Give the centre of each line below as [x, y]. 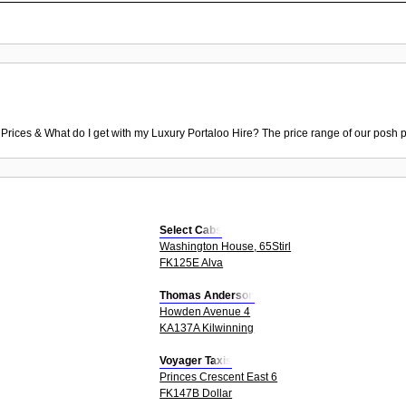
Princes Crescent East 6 [219, 377]
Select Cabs [191, 230]
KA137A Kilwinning [207, 328]
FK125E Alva [192, 262]
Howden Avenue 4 [205, 311]
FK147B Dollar [196, 393]
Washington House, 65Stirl [226, 246]
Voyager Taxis [196, 360]
